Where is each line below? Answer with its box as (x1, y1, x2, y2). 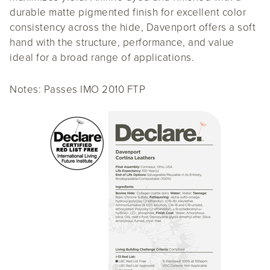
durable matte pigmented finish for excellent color (10, 5, 246, 19)
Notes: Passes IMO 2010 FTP (10, 83, 145, 96)
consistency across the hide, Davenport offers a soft (10, 20, 256, 34)
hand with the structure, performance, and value (10, 36, 234, 49)
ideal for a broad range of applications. (10, 51, 194, 64)
